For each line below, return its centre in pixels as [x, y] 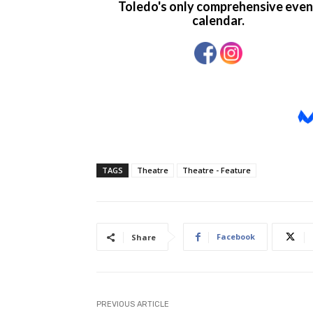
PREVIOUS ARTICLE [133, 305]
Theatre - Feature [217, 170]
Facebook [236, 237]
